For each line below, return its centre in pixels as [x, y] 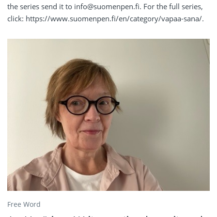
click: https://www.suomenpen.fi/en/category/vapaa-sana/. [106, 19]
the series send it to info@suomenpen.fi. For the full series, [105, 7]
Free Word [24, 204]
